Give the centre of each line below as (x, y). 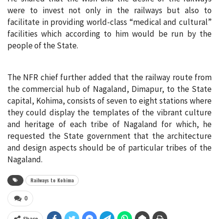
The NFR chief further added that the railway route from (109, 77)
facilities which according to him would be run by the (109, 33)
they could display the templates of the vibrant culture (109, 112)
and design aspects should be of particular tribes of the (109, 147)
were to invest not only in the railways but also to (109, 10)
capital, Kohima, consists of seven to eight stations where (109, 100)
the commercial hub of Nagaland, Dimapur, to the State (109, 89)
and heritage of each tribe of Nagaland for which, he (109, 124)
